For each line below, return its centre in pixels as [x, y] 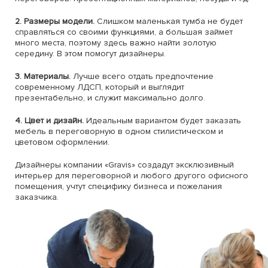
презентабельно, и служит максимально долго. [110, 98]
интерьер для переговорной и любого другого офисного [132, 176]
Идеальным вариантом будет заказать [164, 121]
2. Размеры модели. [55, 21]
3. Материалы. [43, 76]
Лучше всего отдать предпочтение [142, 76]
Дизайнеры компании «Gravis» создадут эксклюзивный [124, 165]
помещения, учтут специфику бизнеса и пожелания [118, 186]
